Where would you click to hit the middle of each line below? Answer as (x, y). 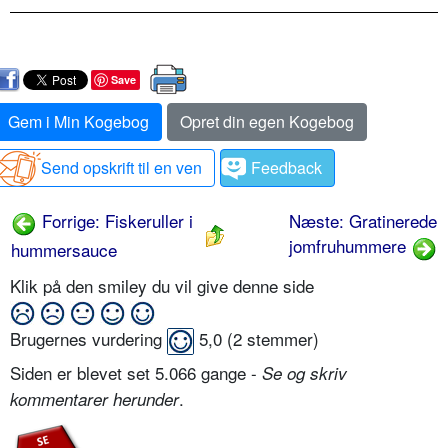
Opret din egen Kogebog (267, 121)
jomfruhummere (350, 245)
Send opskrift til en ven (121, 167)
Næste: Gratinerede (363, 220)
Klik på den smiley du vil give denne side (164, 285)
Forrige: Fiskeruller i (115, 220)
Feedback (286, 167)
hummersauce (64, 249)
